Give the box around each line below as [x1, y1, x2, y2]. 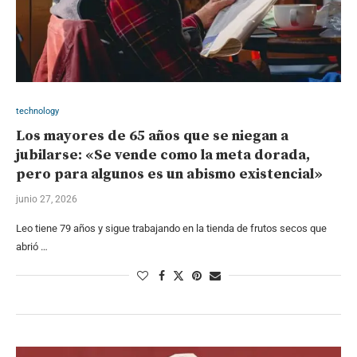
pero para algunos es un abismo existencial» [16, 164, 323, 183]
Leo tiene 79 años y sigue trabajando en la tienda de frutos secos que [16, 222, 327, 234]
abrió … [16, 240, 48, 253]
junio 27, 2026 [16, 193, 77, 205]
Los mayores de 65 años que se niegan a [16, 126, 288, 145]
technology [16, 105, 59, 116]
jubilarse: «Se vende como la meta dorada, [16, 145, 310, 164]
